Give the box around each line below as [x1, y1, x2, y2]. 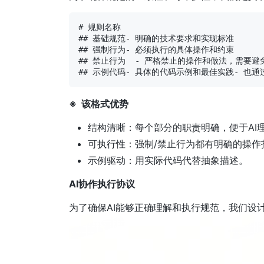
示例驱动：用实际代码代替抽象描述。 [88, 154, 248, 166]
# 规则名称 [78, 22, 121, 32]
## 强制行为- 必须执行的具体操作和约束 [78, 44, 234, 54]
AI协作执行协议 [69, 177, 135, 190]
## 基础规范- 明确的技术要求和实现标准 [78, 33, 234, 43]
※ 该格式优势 [69, 97, 128, 110]
